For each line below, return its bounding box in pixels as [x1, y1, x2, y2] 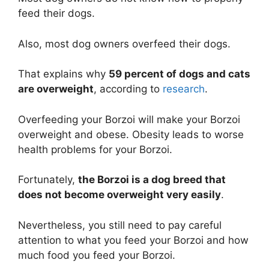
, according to [94, 83, 163, 95]
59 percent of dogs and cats [109, 68, 250, 80]
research [163, 83, 205, 95]
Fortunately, [18, 174, 78, 186]
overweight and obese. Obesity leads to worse [18, 128, 244, 141]
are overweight [18, 83, 94, 95]
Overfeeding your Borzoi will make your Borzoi [18, 113, 240, 125]
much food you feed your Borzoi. [18, 249, 175, 261]
